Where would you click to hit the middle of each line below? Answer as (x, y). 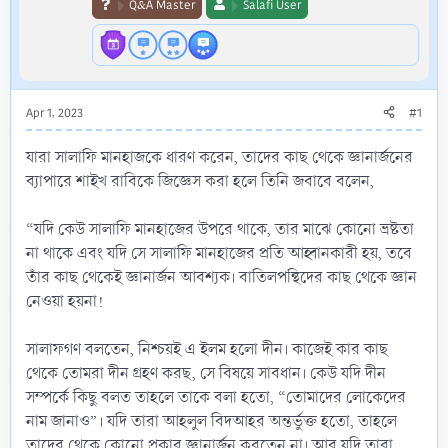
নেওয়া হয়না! (64, 301)
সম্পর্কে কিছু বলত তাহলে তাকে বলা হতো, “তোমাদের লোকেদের (216, 397)
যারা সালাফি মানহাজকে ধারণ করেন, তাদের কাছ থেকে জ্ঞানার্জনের (219, 157)
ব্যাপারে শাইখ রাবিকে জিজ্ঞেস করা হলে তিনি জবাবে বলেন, (200, 181)
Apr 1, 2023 (54, 113)
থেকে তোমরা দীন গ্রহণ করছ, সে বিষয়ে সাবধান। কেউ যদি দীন (206, 373)
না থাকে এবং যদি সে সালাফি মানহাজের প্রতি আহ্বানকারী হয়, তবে (219, 253)
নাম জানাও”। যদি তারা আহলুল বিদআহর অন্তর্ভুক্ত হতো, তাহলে (211, 421)
